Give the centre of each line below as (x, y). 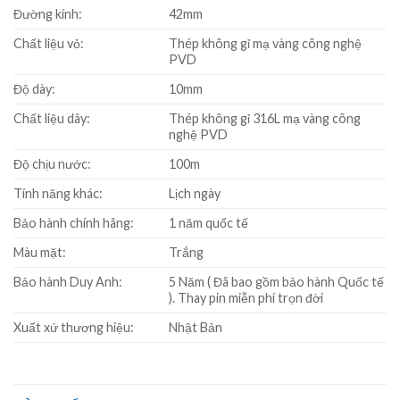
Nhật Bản (196, 328)
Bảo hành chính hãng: (74, 223)
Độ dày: (34, 89)
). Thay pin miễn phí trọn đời (246, 298)
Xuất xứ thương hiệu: (74, 328)
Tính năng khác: (58, 194)
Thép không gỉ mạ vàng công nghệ (266, 44)
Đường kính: (48, 14)
